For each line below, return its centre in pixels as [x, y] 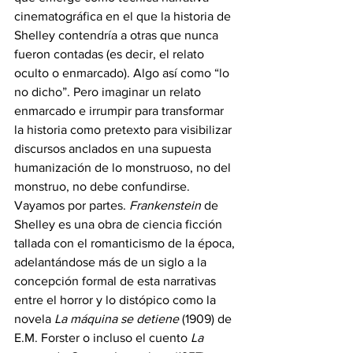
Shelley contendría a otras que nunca [118, 35]
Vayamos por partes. [72, 206]
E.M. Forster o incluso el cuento [102, 338]
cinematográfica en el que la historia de [124, 17]
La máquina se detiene [117, 319]
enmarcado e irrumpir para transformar [121, 111]
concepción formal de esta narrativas [117, 281]
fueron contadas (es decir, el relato [111, 54]
